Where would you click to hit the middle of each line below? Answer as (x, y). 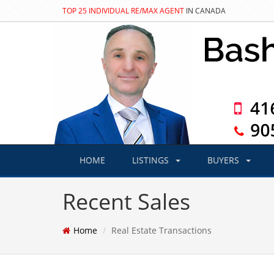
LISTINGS (152, 160)
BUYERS (224, 160)
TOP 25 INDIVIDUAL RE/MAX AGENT (123, 11)
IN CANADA (205, 11)
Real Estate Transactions (161, 230)
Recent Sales (126, 202)
